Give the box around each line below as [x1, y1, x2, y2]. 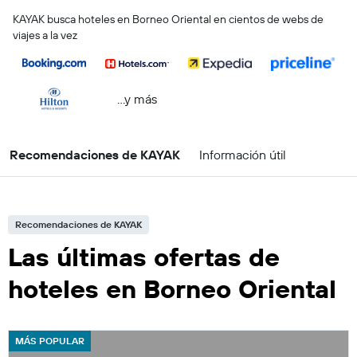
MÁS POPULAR [15, 335, 84, 347]
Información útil [199, 147, 286, 163]
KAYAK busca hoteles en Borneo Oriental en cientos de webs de [13, 12, 324, 26]
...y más [117, 90, 157, 107]
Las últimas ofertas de [8, 241, 280, 273]
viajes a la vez [13, 28, 77, 42]
